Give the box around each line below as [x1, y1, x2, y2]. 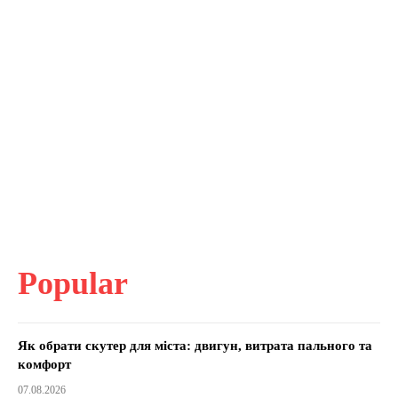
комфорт [18, 356, 71, 371]
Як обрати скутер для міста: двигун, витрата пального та [18, 338, 372, 353]
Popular [18, 265, 128, 301]
